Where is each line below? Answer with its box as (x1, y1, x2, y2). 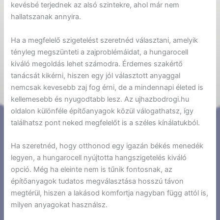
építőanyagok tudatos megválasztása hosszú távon (11, 177, 184, 186)
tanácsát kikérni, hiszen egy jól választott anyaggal (11, 71, 181, 80)
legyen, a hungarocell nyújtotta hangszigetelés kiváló (11, 153, 187, 163)
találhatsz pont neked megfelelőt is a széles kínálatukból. (11, 118, 202, 127)
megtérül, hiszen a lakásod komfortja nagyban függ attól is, (11, 189, 209, 198)
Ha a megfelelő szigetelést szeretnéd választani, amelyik (11, 35, 198, 45)
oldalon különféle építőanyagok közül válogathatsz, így (11, 106, 194, 115)
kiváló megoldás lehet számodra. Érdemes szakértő (11, 59, 183, 68)
